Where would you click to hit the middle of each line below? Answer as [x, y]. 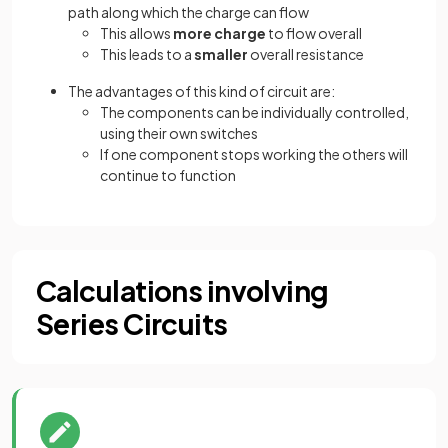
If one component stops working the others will [254, 154]
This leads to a [147, 54]
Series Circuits [132, 324]
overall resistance [306, 54]
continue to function [168, 175]
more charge [219, 33]
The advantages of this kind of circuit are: [201, 91]
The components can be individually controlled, [254, 112]
